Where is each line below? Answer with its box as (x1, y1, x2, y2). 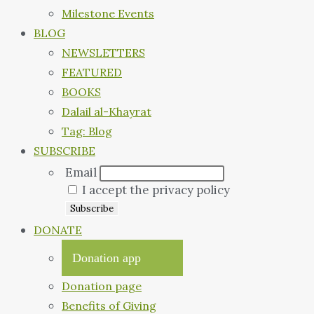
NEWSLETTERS (62, 46, 145, 60)
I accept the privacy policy (79, 182, 230, 198)
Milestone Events (62, 6, 154, 21)
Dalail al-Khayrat (62, 104, 151, 119)
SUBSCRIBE (34, 144, 95, 158)
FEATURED (62, 65, 122, 80)
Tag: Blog (62, 124, 112, 139)
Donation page (62, 279, 142, 294)
